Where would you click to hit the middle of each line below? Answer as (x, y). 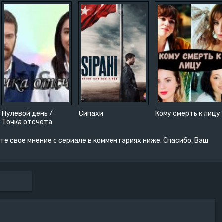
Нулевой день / (27, 113)
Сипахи (91, 113)
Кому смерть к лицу (188, 113)
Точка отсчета (27, 122)
